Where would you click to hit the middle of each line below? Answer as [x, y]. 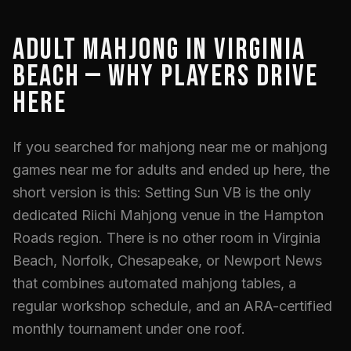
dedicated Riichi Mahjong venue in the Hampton [168, 215]
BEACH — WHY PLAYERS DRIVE [165, 76]
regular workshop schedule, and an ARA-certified [172, 306]
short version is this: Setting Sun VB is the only [162, 192]
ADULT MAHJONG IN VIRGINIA [159, 50]
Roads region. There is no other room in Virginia [166, 238]
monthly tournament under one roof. [129, 329]
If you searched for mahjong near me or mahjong [170, 147]
